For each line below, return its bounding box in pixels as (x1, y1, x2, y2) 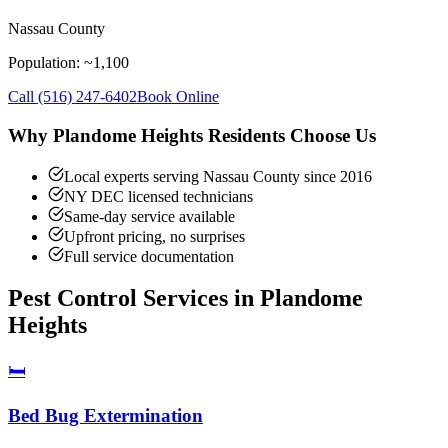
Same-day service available (64, 207, 235, 225)
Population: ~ (8, 54, 93, 72)
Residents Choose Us (203, 124, 376, 146)
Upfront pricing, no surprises (64, 227, 245, 245)
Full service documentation (64, 247, 234, 265)
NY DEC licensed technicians (64, 187, 253, 205)
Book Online (137, 88, 219, 106)
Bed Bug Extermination (8, 405, 203, 427)
